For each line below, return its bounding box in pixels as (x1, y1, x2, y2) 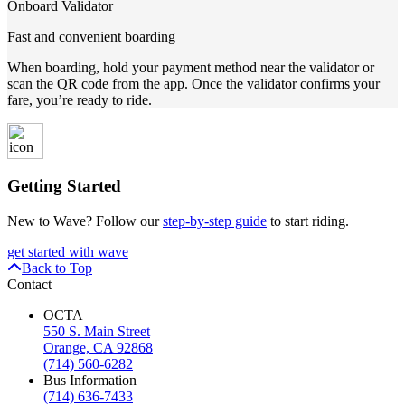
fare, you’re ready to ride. (7, 92, 152, 108)
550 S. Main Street (43, 323, 150, 339)
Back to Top (22, 259, 92, 276)
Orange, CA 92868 (43, 339, 153, 355)
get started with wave (7, 243, 128, 259)
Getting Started (7, 176, 121, 196)
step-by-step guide (163, 212, 267, 229)
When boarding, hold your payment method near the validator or (7, 60, 374, 76)
